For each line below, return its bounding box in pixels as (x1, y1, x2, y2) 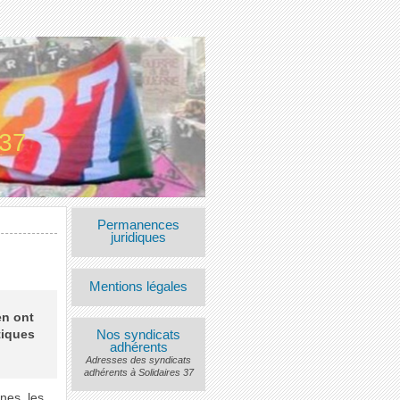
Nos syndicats (96, 327, 181, 342)
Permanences (97, 218, 180, 233)
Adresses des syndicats (86, 354, 192, 365)
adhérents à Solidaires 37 (83, 366, 194, 378)
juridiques (111, 230, 167, 246)
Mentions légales (89, 279, 188, 294)
